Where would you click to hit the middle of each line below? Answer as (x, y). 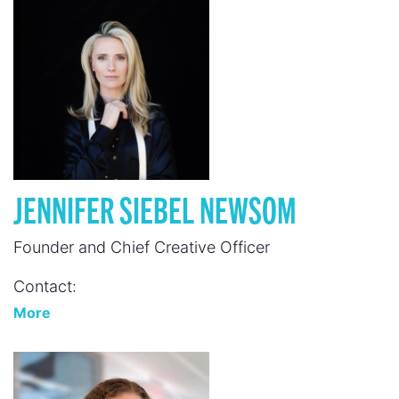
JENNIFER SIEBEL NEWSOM (155, 208)
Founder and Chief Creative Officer (142, 247)
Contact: (45, 286)
